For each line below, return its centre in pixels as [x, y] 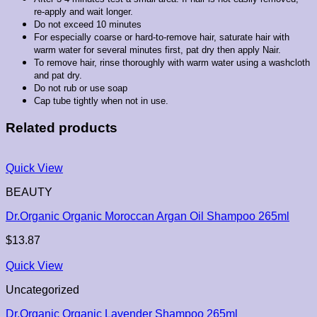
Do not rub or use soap [81, 88]
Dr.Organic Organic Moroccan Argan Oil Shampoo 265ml [148, 216]
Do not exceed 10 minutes [88, 25]
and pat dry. [58, 76]
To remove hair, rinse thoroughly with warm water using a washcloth [172, 63]
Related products [62, 128]
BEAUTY [29, 192]
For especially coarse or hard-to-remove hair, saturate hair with [162, 38]
